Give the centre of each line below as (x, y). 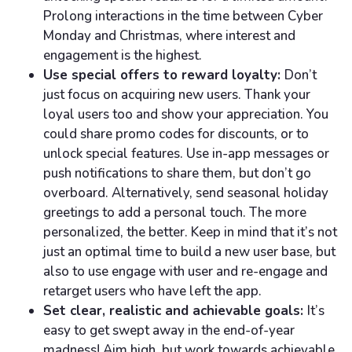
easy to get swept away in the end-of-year (169, 331)
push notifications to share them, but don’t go (177, 174)
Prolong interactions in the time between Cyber (183, 16)
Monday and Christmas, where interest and (169, 36)
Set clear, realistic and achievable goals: (175, 311)
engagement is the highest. (124, 56)
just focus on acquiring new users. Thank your (177, 95)
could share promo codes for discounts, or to (176, 134)
